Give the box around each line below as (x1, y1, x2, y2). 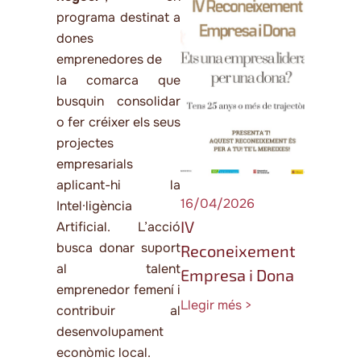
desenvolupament (56, 322, 164, 340)
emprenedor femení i (56, 280, 180, 298)
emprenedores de (56, 50, 162, 68)
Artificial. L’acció (56, 218, 180, 235)
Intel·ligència (56, 197, 132, 214)
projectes (56, 134, 114, 151)
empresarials (56, 155, 133, 172)
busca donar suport (56, 239, 180, 256)
